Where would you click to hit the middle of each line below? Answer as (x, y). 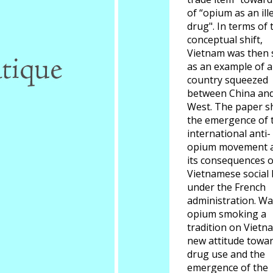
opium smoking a (227, 214)
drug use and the (226, 254)
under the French (226, 187)
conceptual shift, (225, 40)
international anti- (229, 133)
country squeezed (228, 80)
